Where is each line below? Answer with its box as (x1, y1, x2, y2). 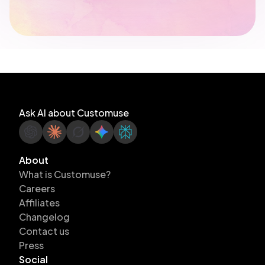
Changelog (19, 211, 70, 223)
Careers (19, 182, 55, 195)
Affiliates (19, 196, 60, 209)
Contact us (19, 225, 69, 237)
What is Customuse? (19, 168, 111, 180)
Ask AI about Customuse (19, 106, 129, 119)
